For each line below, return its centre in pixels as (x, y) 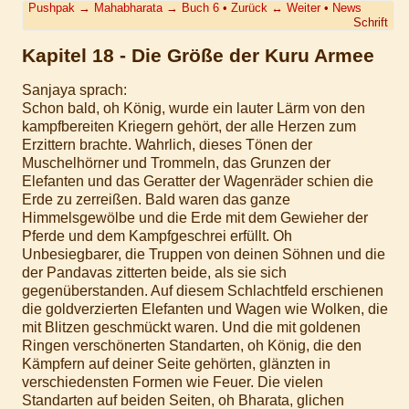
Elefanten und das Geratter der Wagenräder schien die (198, 181)
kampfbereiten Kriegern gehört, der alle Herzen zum (189, 126)
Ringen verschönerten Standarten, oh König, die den (192, 345)
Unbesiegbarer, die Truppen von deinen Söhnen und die (204, 254)
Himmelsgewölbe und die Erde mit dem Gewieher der (195, 217)
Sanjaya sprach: (74, 89)
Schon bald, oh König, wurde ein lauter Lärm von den (194, 108)
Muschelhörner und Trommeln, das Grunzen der (176, 163)
